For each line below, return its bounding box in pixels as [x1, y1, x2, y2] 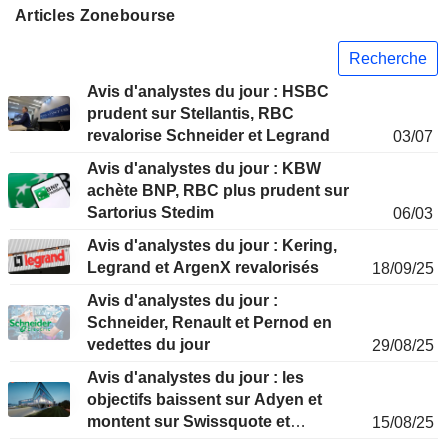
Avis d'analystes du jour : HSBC [87, 83, 329, 101]
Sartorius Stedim [87, 204, 214, 222]
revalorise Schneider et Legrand [87, 127, 330, 145]
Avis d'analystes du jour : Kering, [87, 237, 337, 255]
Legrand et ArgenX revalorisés [87, 259, 319, 277]
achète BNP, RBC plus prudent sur [87, 182, 349, 200]
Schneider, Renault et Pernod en [87, 314, 332, 332]
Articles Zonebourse [15, 7, 176, 24]
